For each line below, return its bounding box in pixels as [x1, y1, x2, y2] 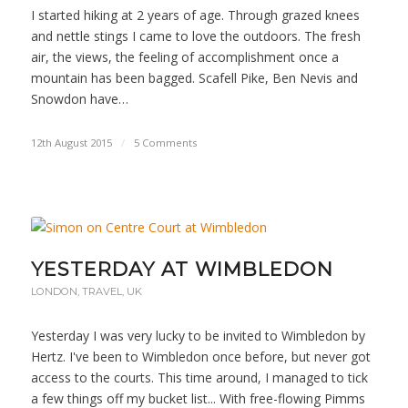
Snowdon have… [30, 90, 128, 108]
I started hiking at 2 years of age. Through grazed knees [30, 6, 360, 25]
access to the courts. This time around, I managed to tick [30, 369, 368, 387]
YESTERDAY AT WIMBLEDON [30, 258, 333, 281]
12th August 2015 [30, 136, 112, 150]
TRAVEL [81, 285, 122, 299]
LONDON [30, 285, 77, 299]
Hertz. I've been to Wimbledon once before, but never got [30, 348, 371, 366]
